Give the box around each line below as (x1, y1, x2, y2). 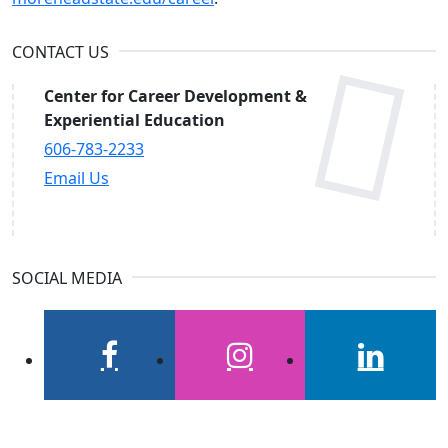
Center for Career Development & (44, 85, 307, 108)
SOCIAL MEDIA (12, 267, 122, 290)
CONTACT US (12, 41, 109, 64)
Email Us (44, 167, 109, 190)
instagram (238, 370, 310, 390)
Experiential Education (44, 109, 225, 132)
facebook (108, 370, 173, 390)
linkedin (369, 370, 426, 390)
